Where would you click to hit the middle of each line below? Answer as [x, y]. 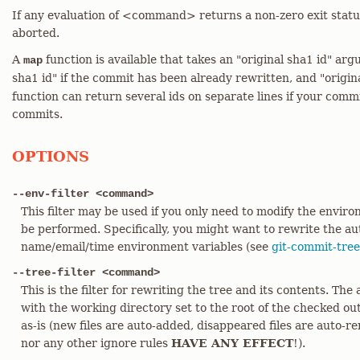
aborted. [36, 33]
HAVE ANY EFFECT [232, 343]
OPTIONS [51, 156]
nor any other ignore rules [96, 343]
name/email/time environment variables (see [146, 247]
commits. [37, 114]
